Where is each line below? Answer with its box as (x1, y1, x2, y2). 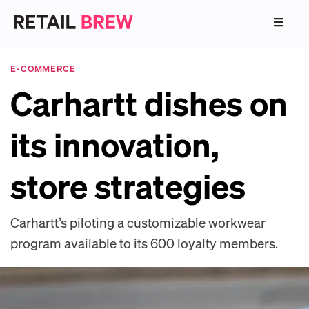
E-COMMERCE (10, 62, 76, 74)
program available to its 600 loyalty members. (10, 235, 278, 251)
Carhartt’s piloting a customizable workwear (10, 214, 266, 230)
